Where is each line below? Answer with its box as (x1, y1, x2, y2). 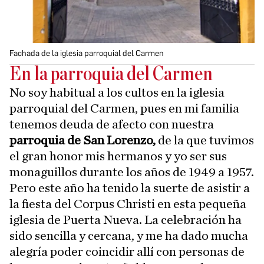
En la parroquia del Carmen (9, 64, 213, 84)
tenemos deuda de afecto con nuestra (9, 117, 214, 131)
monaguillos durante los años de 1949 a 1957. (9, 165, 254, 179)
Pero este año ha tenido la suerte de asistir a (9, 181, 250, 194)
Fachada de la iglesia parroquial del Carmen (9, 48, 164, 58)
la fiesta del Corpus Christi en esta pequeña (9, 197, 246, 210)
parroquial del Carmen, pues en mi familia (9, 101, 239, 115)
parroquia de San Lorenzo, (9, 133, 156, 147)
